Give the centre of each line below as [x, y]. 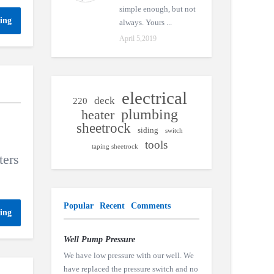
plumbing [150, 114]
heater [98, 115]
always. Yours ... [145, 22]
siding [148, 130]
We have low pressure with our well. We [128, 255]
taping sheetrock [115, 146]
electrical [154, 98]
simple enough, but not [157, 9]
